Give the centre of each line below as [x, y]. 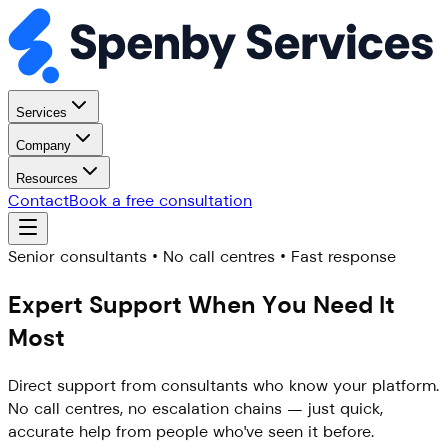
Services [41, 112]
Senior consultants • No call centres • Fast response [202, 256]
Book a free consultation [160, 200]
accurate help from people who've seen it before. [191, 431]
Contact [38, 200]
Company [43, 145]
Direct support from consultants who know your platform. [223, 385]
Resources [47, 178]
